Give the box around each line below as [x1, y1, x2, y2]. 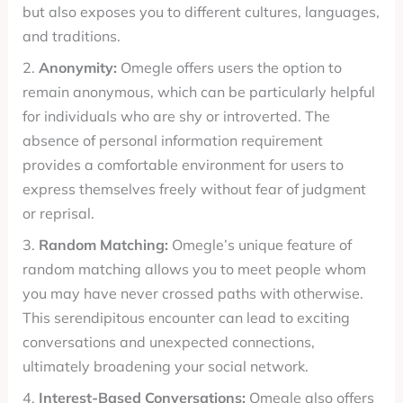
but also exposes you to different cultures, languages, [22, 3, 380, 21]
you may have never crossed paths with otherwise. [22, 284, 363, 302]
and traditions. [22, 27, 121, 45]
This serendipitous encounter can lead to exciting [22, 309, 350, 327]
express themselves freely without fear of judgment [22, 180, 366, 198]
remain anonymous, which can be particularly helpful [22, 83, 375, 101]
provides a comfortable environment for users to [22, 156, 344, 174]
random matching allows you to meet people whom [22, 260, 366, 278]
